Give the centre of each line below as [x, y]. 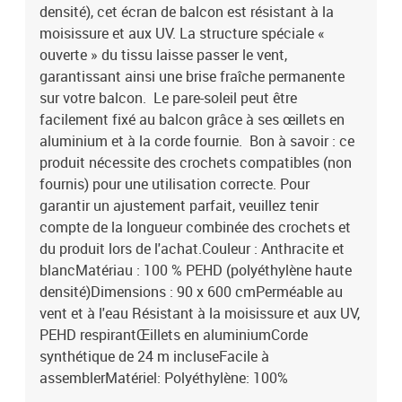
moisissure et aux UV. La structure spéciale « [182, 33]
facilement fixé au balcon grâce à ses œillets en [192, 119]
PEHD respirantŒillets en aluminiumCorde [174, 335]
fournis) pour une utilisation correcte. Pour [175, 184]
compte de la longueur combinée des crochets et [195, 227]
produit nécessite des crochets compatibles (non [196, 162]
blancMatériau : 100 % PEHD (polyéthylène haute [196, 270]
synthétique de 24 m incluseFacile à [154, 356]
